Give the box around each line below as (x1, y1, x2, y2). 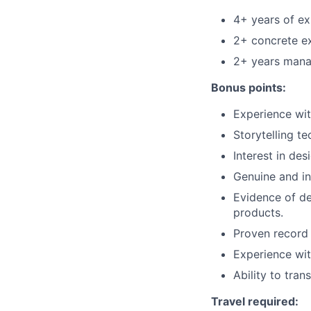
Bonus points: (211, 81, 286, 94)
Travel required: (211, 294, 299, 308)
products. (233, 205, 283, 219)
